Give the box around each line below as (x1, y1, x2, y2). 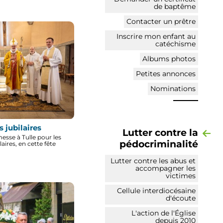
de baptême (154, 2, 196, 10)
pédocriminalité (119, 138, 198, 150)
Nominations (150, 84, 196, 93)
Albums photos (142, 54, 196, 63)
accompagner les (135, 164, 196, 172)
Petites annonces (136, 69, 196, 78)
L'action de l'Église (131, 209, 196, 217)
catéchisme (155, 39, 196, 48)
